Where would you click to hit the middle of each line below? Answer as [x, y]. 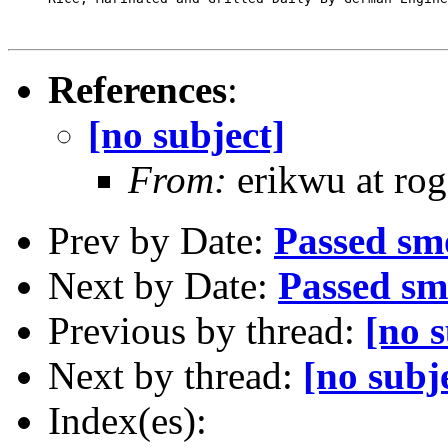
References [137, 89]
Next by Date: [163, 285]
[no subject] [186, 134]
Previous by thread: [206, 330]
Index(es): [127, 420]
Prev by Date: [161, 240]
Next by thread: [175, 375]
